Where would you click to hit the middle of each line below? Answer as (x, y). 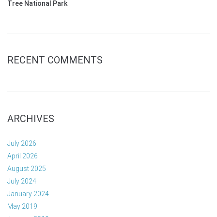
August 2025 (27, 169)
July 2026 (22, 144)
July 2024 (22, 181)
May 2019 (22, 207)
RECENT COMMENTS (55, 60)
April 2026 (23, 156)
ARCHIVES (31, 119)
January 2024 (28, 194)
